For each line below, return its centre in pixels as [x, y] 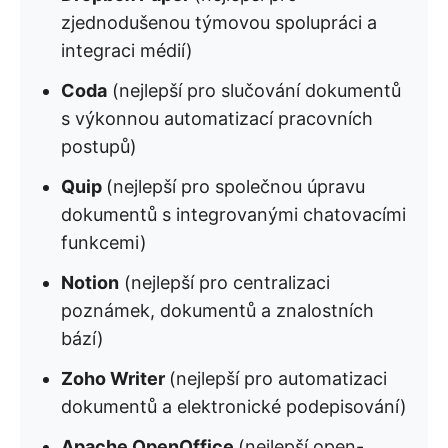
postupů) [99, 146]
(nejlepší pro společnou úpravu [235, 186]
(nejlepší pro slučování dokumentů [254, 90]
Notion [90, 282]
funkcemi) [104, 242]
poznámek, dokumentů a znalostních [217, 310]
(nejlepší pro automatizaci [278, 378]
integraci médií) [127, 50]
